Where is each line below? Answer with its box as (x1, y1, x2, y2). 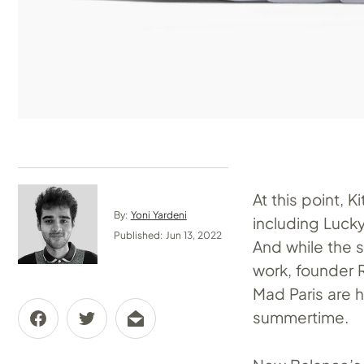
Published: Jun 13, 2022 (114, 228, 223, 241)
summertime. (253, 307, 349, 327)
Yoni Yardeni (130, 208, 187, 221)
